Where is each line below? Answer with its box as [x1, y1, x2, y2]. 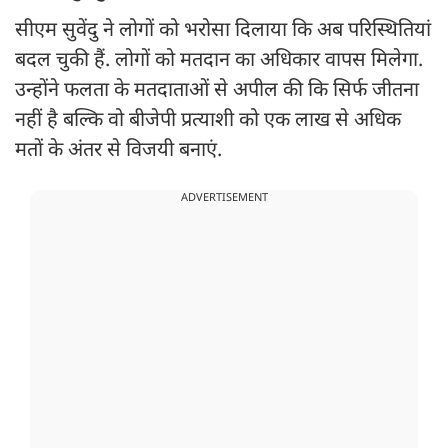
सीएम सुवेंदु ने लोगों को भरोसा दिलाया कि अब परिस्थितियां [15, 18, 431, 45]
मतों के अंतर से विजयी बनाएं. [15, 138, 227, 165]
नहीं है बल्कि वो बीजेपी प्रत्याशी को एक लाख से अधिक [15, 108, 401, 135]
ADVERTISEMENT [180, 191, 268, 206]
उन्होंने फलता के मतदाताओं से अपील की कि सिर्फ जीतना [15, 78, 419, 105]
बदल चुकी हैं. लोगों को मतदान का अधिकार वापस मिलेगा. [15, 48, 423, 75]
